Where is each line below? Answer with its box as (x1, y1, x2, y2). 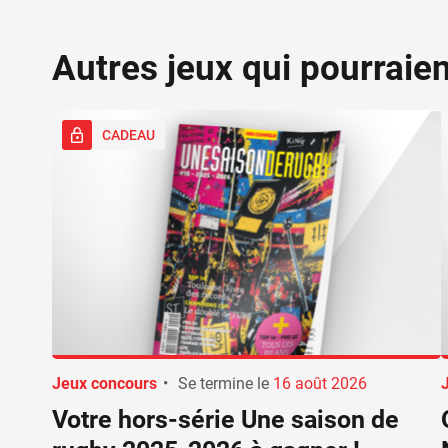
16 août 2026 (273, 374, 367, 394)
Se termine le (178, 374, 269, 394)
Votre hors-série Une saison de (52, 405, 399, 435)
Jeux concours (52, 374, 157, 394)
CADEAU (102, 126, 155, 143)
